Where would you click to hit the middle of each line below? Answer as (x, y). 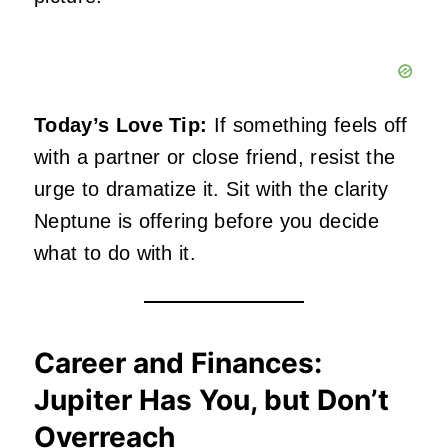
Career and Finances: (178, 363)
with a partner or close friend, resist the (215, 157)
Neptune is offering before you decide (206, 221)
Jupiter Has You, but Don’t (211, 400)
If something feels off (307, 125)
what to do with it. (115, 253)
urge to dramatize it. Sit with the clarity (211, 189)
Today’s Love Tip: (121, 125)
